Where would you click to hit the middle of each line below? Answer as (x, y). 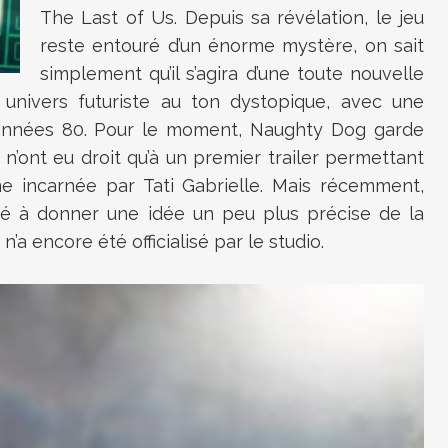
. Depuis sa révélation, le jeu (299, 17)
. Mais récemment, (342, 185)
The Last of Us (107, 17)
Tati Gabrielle (201, 185)
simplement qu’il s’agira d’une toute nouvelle (232, 73)
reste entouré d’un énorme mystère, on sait (232, 45)
